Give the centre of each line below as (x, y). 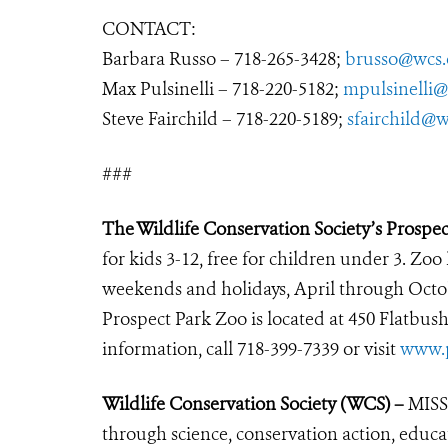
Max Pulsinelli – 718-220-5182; (222, 88)
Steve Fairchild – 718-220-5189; (224, 118)
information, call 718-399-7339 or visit (251, 348)
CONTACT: (149, 28)
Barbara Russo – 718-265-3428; (223, 58)
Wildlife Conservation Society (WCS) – (253, 403)
